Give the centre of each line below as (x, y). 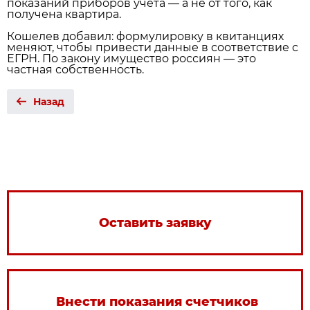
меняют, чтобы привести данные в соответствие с (153, 47)
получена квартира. (64, 14)
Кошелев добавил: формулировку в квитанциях (145, 36)
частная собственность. (75, 70)
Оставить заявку (155, 223)
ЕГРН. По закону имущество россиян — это (131, 58)
